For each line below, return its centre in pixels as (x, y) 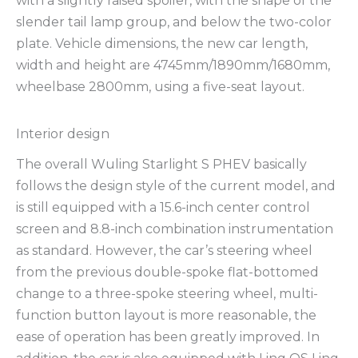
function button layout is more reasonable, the (166, 315)
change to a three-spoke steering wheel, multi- (167, 293)
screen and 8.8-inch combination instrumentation (175, 229)
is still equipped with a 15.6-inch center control (163, 207)
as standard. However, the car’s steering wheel (164, 250)
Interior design (63, 133)
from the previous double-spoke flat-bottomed (167, 272)
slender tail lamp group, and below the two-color (174, 22)
